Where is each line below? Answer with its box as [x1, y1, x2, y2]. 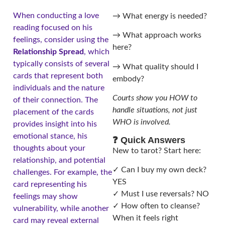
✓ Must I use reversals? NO [113, 189, 209, 198]
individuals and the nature [13, 83, 104, 92]
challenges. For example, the [13, 168, 112, 176]
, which [84, 47, 109, 56]
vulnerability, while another [13, 204, 109, 212]
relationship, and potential [13, 156, 105, 164]
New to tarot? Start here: [113, 146, 201, 155]
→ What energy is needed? [113, 12, 207, 20]
